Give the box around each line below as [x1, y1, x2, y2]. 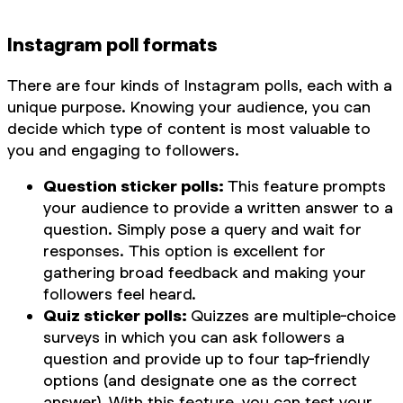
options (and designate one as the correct [43, 371, 357, 390]
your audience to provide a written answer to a [43, 198, 393, 218]
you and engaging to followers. [7, 140, 239, 160]
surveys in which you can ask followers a [43, 327, 345, 347]
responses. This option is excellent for [43, 241, 326, 261]
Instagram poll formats [7, 33, 218, 57]
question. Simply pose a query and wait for [43, 219, 362, 239]
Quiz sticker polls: [43, 306, 191, 326]
